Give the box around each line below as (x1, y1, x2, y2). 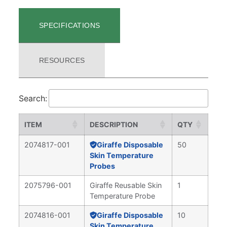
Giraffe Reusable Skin (90, 181, 162, 190)
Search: (18, 93, 47, 103)
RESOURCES (39, 56, 85, 64)
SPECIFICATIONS (39, 21, 100, 29)
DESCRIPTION (90, 120, 138, 129)
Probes (90, 162, 115, 170)
